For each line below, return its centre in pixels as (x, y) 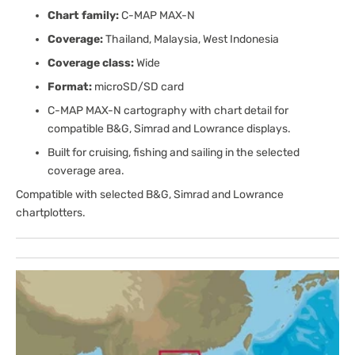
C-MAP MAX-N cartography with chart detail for (168, 111)
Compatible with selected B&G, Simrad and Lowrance (150, 195)
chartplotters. (51, 213)
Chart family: (83, 15)
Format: (70, 87)
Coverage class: (91, 63)
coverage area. (86, 171)
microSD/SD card (138, 87)
